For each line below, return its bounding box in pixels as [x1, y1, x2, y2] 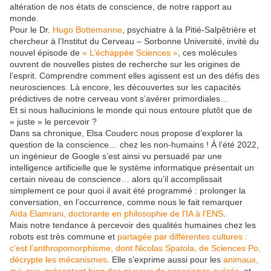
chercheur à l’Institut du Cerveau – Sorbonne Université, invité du [10, 36, 259, 47]
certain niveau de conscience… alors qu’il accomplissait [10, 174, 222, 184]
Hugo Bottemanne [53, 25, 122, 35]
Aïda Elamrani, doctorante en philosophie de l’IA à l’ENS [10, 209, 223, 219]
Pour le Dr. [10, 25, 53, 35]
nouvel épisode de [10, 48, 82, 58]
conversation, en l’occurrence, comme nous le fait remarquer [10, 197, 243, 207]
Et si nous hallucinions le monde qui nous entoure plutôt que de [10, 105, 252, 116]
